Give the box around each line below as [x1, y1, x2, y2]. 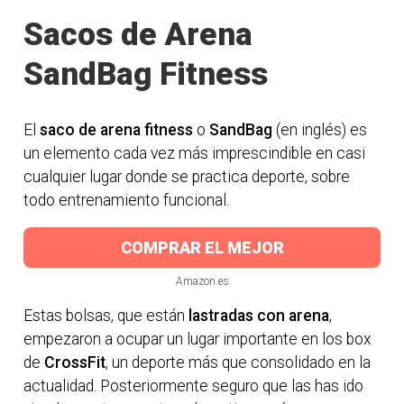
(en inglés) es [272, 120, 368, 139]
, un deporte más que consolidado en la [106, 353, 372, 372]
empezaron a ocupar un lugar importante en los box [23, 329, 372, 348]
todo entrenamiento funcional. [23, 190, 230, 209]
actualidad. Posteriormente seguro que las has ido [23, 376, 364, 395]
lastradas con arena [188, 306, 330, 325]
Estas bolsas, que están [23, 306, 189, 325]
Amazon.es [175, 275, 229, 289]
